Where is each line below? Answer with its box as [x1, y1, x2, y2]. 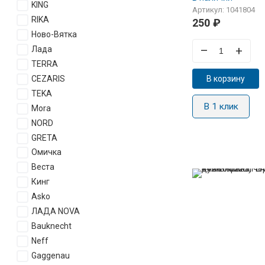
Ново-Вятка [31, 29, 77, 39]
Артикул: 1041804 [192, 5, 255, 15]
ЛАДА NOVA [31, 206, 80, 216]
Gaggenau [31, 251, 70, 261]
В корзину [206, 74, 245, 84]
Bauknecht [31, 221, 72, 231]
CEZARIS [31, 73, 65, 83]
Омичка [31, 147, 62, 157]
